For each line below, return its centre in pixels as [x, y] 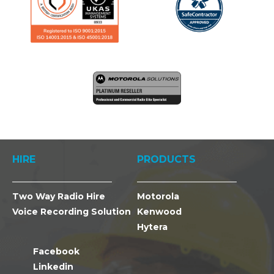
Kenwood [159, 212]
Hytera [152, 227]
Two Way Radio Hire [59, 197]
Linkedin [52, 267]
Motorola [158, 197]
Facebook [55, 252]
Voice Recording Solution [72, 212]
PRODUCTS [166, 160]
